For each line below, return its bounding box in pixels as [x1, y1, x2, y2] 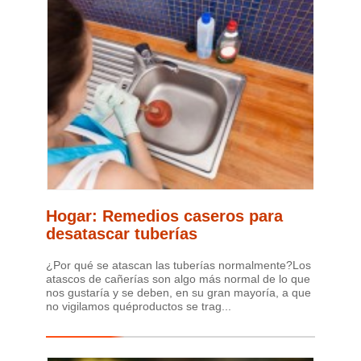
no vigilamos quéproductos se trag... [46, 300, 231, 313]
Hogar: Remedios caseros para [46, 207, 283, 226]
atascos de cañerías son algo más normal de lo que [46, 272, 310, 286]
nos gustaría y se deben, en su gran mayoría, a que [46, 286, 311, 300]
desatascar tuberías [46, 225, 197, 243]
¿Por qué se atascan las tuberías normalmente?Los [46, 259, 311, 272]
